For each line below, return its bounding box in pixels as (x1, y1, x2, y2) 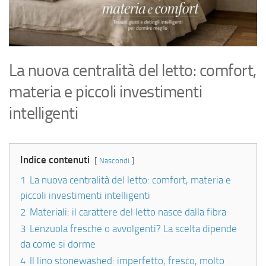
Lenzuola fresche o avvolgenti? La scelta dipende (30, 223, 237, 235)
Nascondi (99, 156, 129, 166)
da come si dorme (20, 238, 96, 251)
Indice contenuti (20, 154, 90, 166)
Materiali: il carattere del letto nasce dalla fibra (30, 206, 226, 218)
